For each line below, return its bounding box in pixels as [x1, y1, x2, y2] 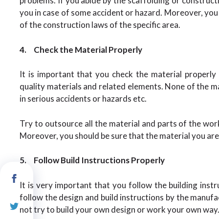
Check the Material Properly [34, 44, 142, 55]
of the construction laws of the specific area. [20, 20, 180, 30]
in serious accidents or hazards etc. [20, 93, 147, 104]
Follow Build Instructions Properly [34, 155, 165, 165]
